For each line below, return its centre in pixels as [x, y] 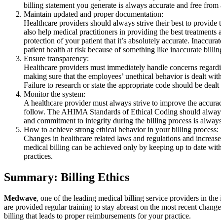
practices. [38, 156]
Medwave [20, 198]
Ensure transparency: [56, 59]
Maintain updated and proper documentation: [93, 14]
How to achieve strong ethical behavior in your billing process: [121, 130]
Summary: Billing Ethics [67, 177]
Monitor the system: [55, 94]
